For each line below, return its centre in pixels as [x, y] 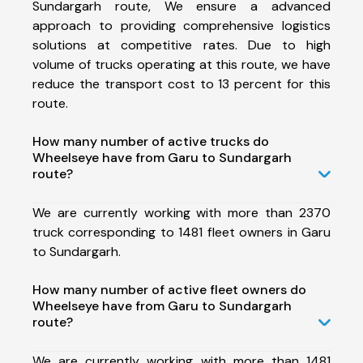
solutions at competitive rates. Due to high [181, 45]
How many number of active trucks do [151, 141]
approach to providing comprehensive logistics [181, 25]
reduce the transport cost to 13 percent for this [181, 83]
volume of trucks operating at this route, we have [181, 64]
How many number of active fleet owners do [169, 289]
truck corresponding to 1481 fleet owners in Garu [181, 232]
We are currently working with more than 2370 [181, 212]
